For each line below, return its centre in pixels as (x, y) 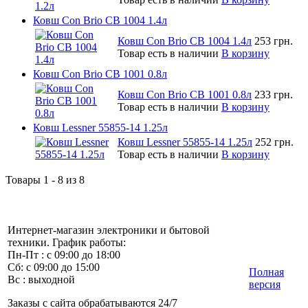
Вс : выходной (41, 279)
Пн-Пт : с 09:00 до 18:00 (64, 254)
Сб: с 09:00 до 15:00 (54, 267)
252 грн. (274, 142)
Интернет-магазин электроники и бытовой (109, 230)
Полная (266, 272)
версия (265, 284)
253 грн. (274, 41)
